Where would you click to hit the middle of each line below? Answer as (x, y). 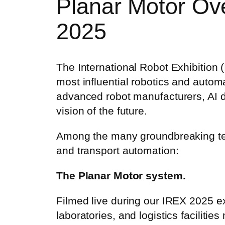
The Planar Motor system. (121, 175)
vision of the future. (102, 110)
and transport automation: (118, 150)
